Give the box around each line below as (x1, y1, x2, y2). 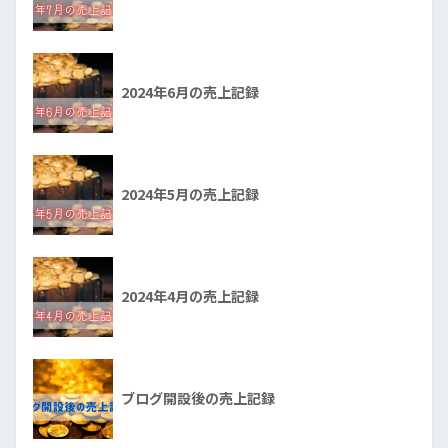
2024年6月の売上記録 (121, 81, 259, 102)
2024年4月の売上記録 (121, 285, 259, 306)
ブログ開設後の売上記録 (121, 387, 275, 408)
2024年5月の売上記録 (121, 183, 259, 204)
